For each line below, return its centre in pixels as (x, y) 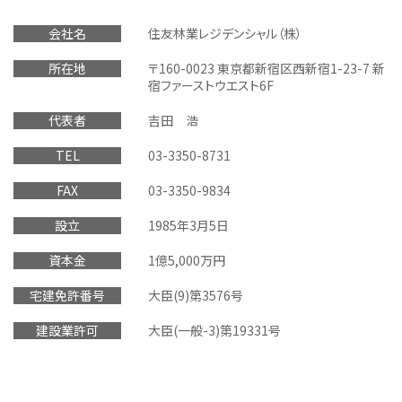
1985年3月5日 (188, 226)
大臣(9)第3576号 (196, 296)
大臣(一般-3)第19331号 (214, 331)
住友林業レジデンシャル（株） (225, 34)
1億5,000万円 (187, 261)
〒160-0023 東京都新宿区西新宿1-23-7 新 (267, 69)
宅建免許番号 (67, 296)
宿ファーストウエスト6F (211, 86)
